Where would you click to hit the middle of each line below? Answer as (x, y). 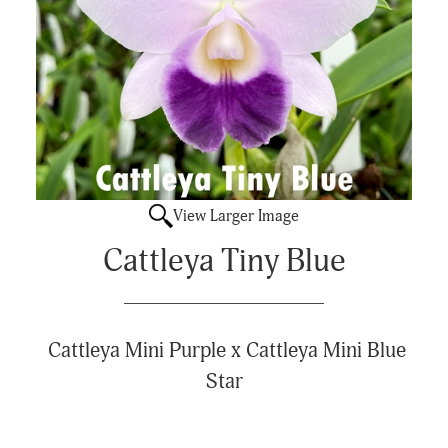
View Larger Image (236, 216)
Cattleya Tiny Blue (224, 261)
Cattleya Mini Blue (325, 351)
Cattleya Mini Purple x (144, 351)
